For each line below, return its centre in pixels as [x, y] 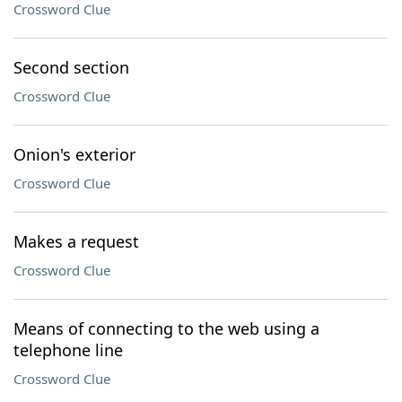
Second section [71, 67]
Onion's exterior [74, 154]
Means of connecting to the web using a [166, 328]
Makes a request [76, 241]
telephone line [68, 350]
